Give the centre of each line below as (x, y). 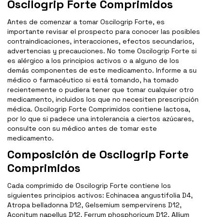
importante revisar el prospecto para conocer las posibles (104, 32)
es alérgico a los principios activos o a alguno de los (93, 61)
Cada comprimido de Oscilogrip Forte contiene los (89, 186)
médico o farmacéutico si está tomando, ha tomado (93, 80)
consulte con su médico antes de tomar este (82, 129)
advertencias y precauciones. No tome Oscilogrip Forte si (102, 51)
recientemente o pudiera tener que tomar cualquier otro (101, 90)
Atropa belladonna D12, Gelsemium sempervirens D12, (94, 205)
